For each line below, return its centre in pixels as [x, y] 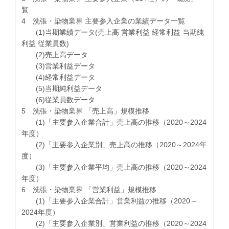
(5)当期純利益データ [62, 88]
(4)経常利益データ [59, 77]
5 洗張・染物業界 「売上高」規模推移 [86, 111]
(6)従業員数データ [59, 99]
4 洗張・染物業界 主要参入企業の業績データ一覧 [104, 21]
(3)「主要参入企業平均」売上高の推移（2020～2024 [114, 167]
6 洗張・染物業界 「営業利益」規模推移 [89, 189]
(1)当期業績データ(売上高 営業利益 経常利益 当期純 [113, 32]
